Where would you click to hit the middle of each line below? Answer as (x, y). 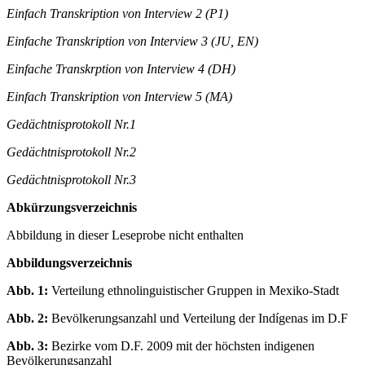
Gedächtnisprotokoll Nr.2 (71, 166)
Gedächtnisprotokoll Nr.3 (71, 194)
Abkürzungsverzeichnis (72, 222)
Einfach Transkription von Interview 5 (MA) (119, 111)
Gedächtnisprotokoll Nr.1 (71, 139)
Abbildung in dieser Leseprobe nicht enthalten (125, 249)
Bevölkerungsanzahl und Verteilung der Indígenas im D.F (198, 332)
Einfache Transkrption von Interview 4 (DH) (121, 83)
